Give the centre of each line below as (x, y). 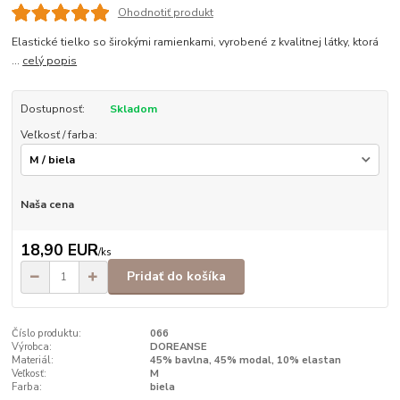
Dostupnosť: (52, 109)
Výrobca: (32, 347)
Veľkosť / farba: (58, 134)
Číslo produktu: (47, 334)
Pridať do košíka (176, 277)
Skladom (133, 109)
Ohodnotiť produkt (165, 13)
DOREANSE (178, 347)
